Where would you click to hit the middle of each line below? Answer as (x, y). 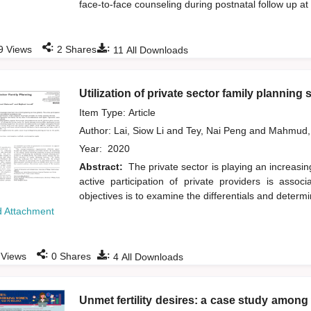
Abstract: (102, 167)
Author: (96, 131)
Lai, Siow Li (140, 131)
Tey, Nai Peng (217, 131)
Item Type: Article (117, 113)
